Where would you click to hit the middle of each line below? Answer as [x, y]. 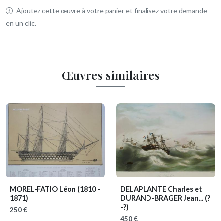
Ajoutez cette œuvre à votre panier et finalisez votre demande [111, 10]
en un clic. [21, 23]
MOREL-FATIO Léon [44, 189]
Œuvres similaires [110, 75]
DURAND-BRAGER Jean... [163, 198]
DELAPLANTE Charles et [161, 189]
